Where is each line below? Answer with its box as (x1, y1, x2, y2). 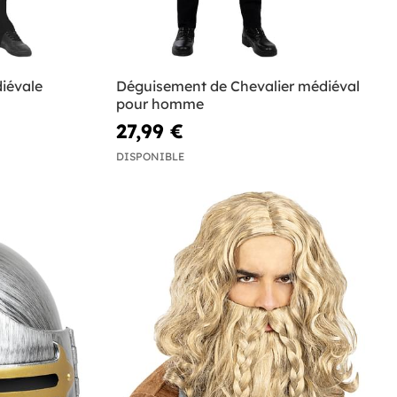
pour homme (116, 95, 205, 113)
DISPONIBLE (116, 149, 185, 163)
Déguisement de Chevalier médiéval (116, 77, 361, 96)
